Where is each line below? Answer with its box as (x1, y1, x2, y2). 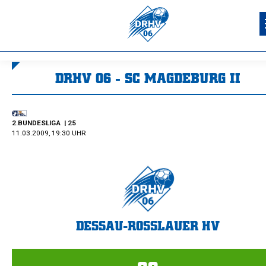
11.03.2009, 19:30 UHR (12, 129, 86, 137)
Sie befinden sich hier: (147, 96, 239, 108)
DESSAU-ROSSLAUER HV (75, 217, 220, 233)
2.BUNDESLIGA (12, 119, 62, 127)
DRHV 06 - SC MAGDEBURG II (55, 68, 240, 87)
